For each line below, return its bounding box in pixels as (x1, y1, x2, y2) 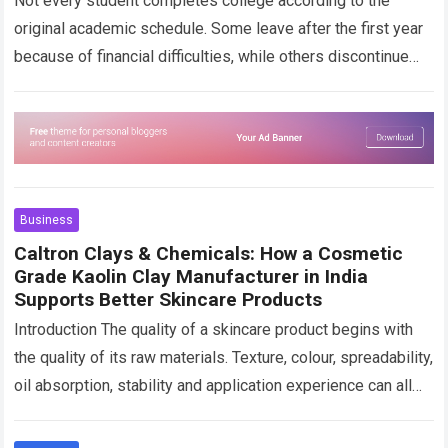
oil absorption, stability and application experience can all (14, 375, 413, 395)
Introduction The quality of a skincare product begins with (14, 319, 414, 339)
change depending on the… (14, 403, 204, 423)
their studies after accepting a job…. (14, 74, 266, 94)
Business (20, 212, 74, 227)
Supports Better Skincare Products (14, 287, 323, 311)
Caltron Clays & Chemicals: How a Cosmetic (14, 241, 404, 265)
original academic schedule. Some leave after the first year (14, 18, 424, 38)
